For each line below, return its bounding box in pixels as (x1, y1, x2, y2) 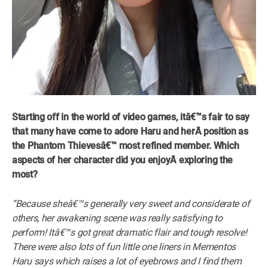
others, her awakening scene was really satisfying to (12, 212, 223, 224)
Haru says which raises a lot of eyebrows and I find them (12, 255, 242, 267)
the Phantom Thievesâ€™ (12, 139, 117, 151)
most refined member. (116, 139, 214, 151)
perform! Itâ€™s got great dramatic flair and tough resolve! (12, 226, 247, 238)
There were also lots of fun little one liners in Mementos (12, 240, 236, 252)
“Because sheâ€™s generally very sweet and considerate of (12, 197, 250, 209)
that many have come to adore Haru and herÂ (12, 125, 203, 137)
